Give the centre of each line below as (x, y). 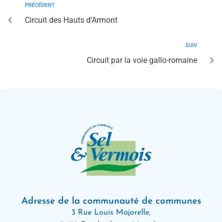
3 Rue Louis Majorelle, (111, 213)
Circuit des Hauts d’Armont (71, 20)
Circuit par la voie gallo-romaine (142, 60)
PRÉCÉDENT (40, 5)
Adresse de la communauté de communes (111, 201)
